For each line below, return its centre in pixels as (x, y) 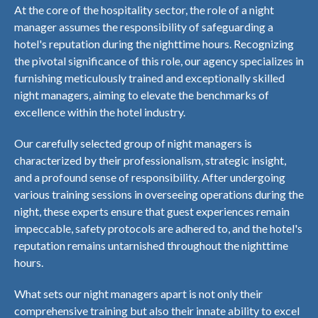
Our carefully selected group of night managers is (133, 143)
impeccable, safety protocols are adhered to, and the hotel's (158, 228)
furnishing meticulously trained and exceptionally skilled (149, 77)
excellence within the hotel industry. (100, 111)
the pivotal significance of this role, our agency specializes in (159, 60)
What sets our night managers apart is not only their (138, 293)
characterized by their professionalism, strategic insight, (150, 160)
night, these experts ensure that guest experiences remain (152, 211)
